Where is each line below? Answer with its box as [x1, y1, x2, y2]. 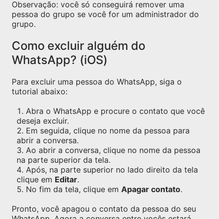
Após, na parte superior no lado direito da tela [26, 165, 198, 175]
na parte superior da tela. [17, 155, 110, 165]
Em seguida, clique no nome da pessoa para [26, 126, 190, 135]
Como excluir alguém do [12, 39, 145, 53]
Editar [55, 175, 77, 184]
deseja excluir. [17, 116, 69, 126]
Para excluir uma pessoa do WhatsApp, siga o [12, 77, 182, 87]
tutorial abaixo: [12, 87, 67, 96]
